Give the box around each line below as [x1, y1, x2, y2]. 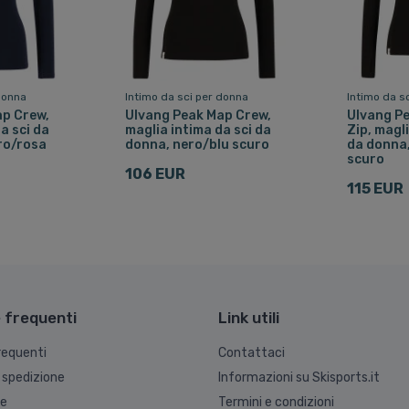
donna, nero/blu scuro [125, 136, 270, 152]
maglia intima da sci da [125, 121, 272, 138]
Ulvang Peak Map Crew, [125, 107, 272, 123]
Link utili [218, 309, 279, 328]
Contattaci [218, 345, 285, 362]
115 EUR [347, 179, 404, 197]
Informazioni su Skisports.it [218, 370, 380, 386]
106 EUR [125, 164, 186, 183]
